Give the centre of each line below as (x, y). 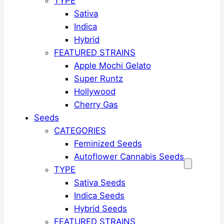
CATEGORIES (80, 130)
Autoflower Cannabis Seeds (129, 156)
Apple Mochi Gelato (112, 65)
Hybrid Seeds (100, 208)
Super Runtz (98, 78)
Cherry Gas (96, 104)
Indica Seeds (99, 195)
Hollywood (95, 91)
